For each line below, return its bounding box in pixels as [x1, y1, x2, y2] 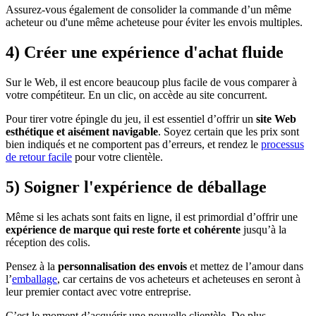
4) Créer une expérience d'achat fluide [6, 43, 284, 62]
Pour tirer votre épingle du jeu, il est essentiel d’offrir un [6, 113, 256, 126]
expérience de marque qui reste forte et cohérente [6, 223, 241, 236]
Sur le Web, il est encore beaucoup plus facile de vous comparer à [6, 76, 297, 89]
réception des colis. [6, 236, 90, 248]
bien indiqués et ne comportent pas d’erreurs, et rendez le [6, 138, 261, 151]
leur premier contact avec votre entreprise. [6, 285, 191, 298]
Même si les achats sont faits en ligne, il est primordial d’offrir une [6, 210, 298, 223]
